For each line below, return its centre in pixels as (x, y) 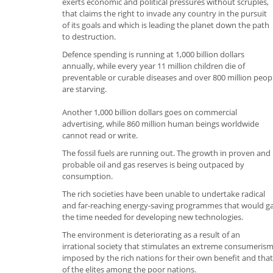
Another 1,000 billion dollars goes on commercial (150, 112)
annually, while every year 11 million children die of (154, 66)
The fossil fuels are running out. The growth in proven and (166, 153)
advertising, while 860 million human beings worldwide (161, 123)
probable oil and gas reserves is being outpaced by (153, 164)
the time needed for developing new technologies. (153, 217)
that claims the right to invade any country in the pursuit (165, 13)
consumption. (87, 176)
